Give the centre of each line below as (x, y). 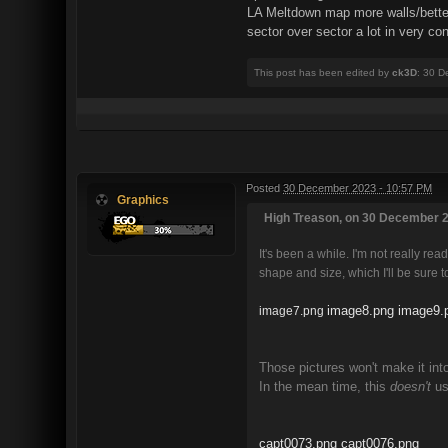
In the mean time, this (324, 386)
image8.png (360, 310)
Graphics (143, 199)
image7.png (291, 310)
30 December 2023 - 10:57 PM (357, 188)
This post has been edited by (323, 72)
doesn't (410, 386)
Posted (264, 188)
